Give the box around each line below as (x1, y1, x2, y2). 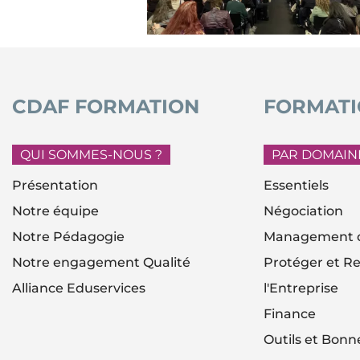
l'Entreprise (264, 280, 339, 297)
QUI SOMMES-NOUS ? (20, 147, 162, 163)
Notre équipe (12, 203, 99, 219)
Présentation (12, 178, 98, 194)
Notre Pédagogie (12, 229, 125, 245)
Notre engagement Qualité (12, 255, 190, 271)
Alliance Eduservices (12, 280, 145, 297)
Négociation (264, 203, 344, 219)
